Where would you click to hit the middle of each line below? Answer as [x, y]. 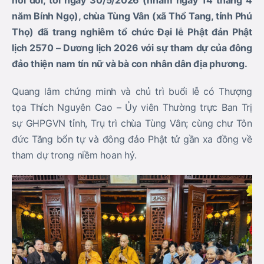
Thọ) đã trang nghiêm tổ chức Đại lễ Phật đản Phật [132, 32]
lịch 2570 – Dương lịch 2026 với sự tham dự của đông [132, 48]
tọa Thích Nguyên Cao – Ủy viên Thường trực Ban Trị [132, 107]
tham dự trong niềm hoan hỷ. [74, 155]
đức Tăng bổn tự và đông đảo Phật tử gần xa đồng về [132, 139]
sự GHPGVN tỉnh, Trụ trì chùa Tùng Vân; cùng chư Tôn [132, 123]
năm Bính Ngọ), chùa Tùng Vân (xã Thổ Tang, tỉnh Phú [132, 16]
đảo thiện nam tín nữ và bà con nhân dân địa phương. [130, 64]
